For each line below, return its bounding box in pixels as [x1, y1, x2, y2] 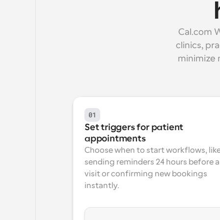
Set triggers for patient [84, 122, 184, 132]
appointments [84, 134, 146, 143]
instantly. [84, 181, 119, 190]
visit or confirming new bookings [84, 169, 207, 178]
